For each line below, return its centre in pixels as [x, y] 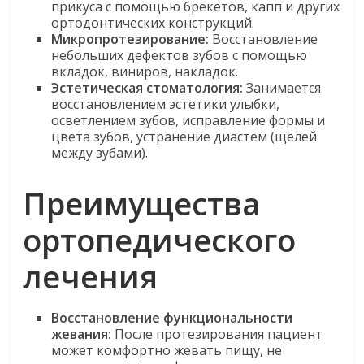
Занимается [282, 88]
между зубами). [100, 153]
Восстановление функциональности [172, 318]
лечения [91, 276]
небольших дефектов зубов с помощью [180, 55]
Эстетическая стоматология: [147, 88]
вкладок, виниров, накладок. [145, 71]
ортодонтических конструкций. [153, 23]
